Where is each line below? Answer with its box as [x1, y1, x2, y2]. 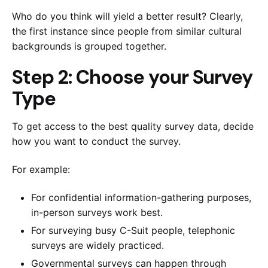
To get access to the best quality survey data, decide [12, 120, 254, 133]
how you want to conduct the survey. [12, 135, 185, 148]
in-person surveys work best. [31, 206, 166, 218]
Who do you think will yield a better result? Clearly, [12, 10, 243, 22]
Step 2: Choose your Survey [12, 65, 252, 90]
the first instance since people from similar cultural [12, 25, 242, 37]
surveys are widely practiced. [31, 239, 167, 251]
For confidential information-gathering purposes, [31, 191, 251, 203]
